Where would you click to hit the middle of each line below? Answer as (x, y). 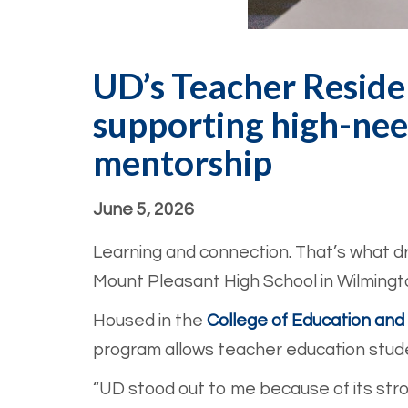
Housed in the (150, 321)
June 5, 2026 (143, 210)
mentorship (183, 163)
